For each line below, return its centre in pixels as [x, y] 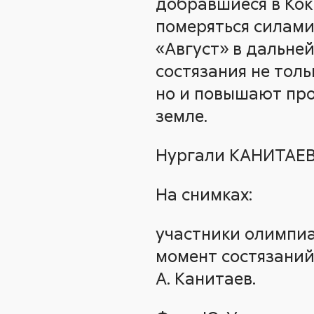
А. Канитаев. [206, 278]
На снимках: [204, 194]
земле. [182, 115]
